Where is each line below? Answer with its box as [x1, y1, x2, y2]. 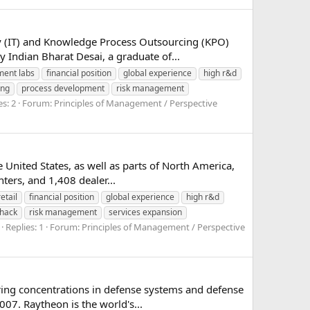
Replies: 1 [6, 220, 44, 233]
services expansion [109, 206, 182, 218]
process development [21, 82, 104, 94]
